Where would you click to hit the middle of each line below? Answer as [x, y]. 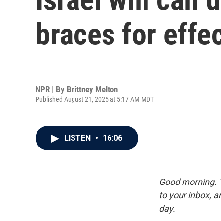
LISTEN [78, 138]
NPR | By [51, 89]
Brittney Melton [92, 89]
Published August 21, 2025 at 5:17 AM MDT [95, 99]
